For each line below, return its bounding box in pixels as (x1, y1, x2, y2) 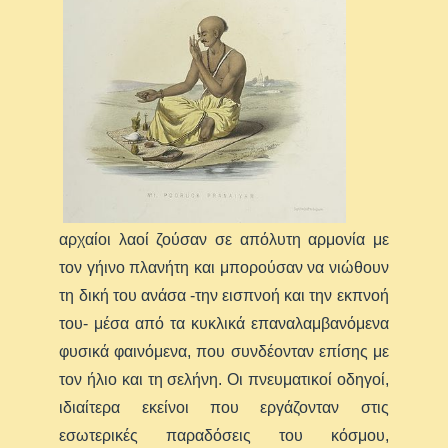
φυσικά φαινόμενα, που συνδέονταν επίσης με (59, 343, 389, 361)
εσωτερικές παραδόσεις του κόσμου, (59, 427, 389, 445)
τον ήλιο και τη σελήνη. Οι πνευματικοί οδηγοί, (59, 371, 389, 389)
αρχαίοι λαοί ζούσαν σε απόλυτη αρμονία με (59, 231, 389, 249)
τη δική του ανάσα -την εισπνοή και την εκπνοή (59, 287, 389, 305)
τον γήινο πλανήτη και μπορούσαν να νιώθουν (59, 259, 389, 277)
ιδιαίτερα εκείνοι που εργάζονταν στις (59, 399, 389, 417)
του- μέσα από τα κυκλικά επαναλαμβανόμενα (59, 315, 389, 333)
